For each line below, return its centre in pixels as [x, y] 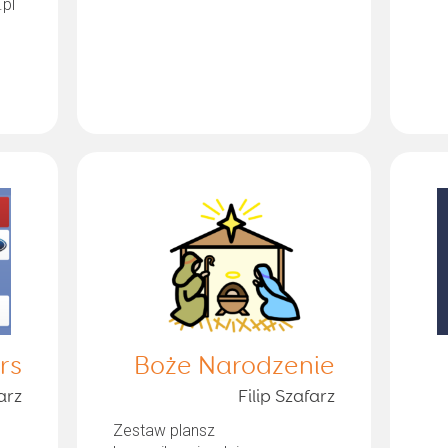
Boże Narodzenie [235, 366]
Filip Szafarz [287, 396]
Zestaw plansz [163, 430]
